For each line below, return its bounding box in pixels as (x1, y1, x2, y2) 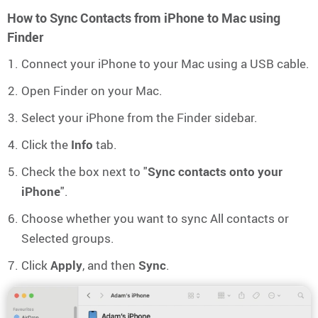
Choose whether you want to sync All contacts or (21, 210, 289, 227)
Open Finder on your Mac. (21, 82, 163, 99)
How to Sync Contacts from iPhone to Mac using (7, 9, 280, 27)
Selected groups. (21, 230, 114, 247)
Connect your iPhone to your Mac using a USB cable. (21, 55, 309, 72)
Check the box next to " (21, 163, 148, 180)
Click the (21, 136, 71, 153)
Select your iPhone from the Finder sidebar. (21, 109, 258, 126)
